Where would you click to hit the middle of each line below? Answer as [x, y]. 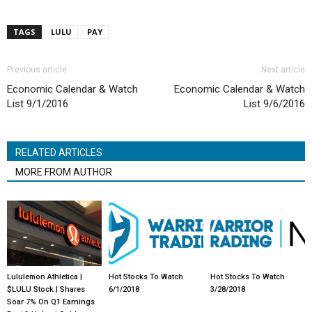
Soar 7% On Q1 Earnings [51, 302]
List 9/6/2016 [274, 103]
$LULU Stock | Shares [46, 289]
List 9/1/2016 [38, 103]
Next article [283, 69]
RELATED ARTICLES [59, 152]
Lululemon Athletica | [45, 276]
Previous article [37, 69]
